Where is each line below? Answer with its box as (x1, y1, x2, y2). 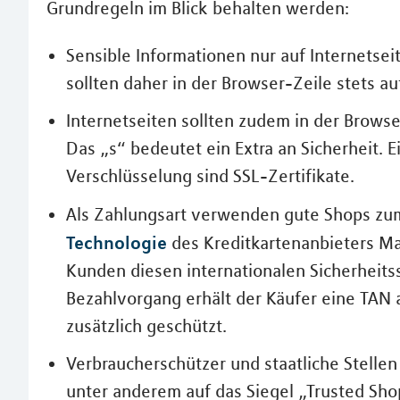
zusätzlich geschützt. (66, 314, 227, 337)
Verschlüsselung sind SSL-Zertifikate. (66, 164, 354, 187)
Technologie (66, 230, 167, 254)
